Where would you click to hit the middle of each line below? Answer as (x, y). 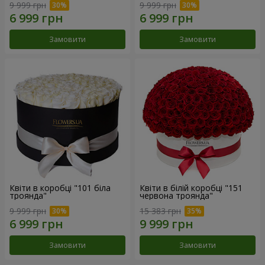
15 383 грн (160, 211)
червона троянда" (176, 196)
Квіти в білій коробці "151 (191, 188)
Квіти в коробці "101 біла (60, 188)
